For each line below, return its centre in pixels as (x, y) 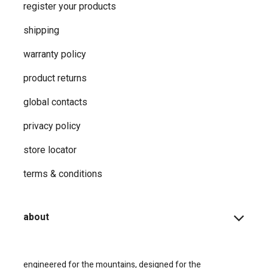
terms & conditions (63, 174)
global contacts (55, 102)
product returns (55, 78)
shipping (41, 31)
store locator (50, 150)
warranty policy (55, 54)
